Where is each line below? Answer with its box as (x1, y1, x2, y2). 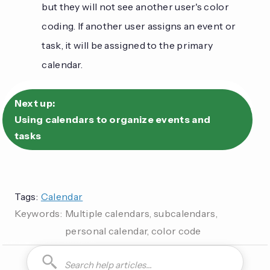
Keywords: (14, 207, 63, 219)
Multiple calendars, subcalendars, (65, 207, 218, 219)
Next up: (14, 96, 55, 109)
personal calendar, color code (65, 224, 201, 237)
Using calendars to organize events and (14, 113, 211, 125)
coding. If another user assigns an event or (42, 19, 236, 32)
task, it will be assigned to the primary (42, 39, 213, 51)
